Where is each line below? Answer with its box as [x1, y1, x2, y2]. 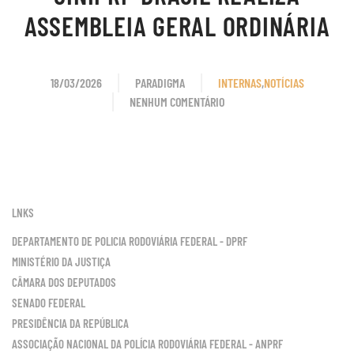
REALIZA [129, 159, 165, 175]
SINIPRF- [129, 121, 168, 137]
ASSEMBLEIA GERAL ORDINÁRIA [24, 9, 330, 43]
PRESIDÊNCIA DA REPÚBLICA [12, 316, 129, 331]
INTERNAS [217, 75, 262, 91]
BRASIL [129, 140, 160, 156]
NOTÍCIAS [263, 75, 304, 91]
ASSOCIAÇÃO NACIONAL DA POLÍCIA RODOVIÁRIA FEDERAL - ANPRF [12, 337, 283, 352]
